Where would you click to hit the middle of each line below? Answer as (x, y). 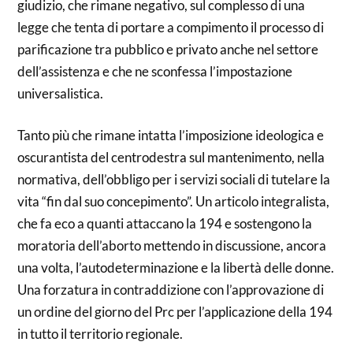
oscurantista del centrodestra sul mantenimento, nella (171, 157)
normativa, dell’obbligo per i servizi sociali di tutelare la (174, 179)
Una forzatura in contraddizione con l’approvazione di (171, 290)
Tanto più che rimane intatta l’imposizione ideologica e (171, 135)
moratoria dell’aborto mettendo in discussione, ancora (172, 245)
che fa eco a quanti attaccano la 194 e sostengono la (165, 223)
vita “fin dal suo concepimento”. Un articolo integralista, (174, 201)
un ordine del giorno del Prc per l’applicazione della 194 (175, 312)
